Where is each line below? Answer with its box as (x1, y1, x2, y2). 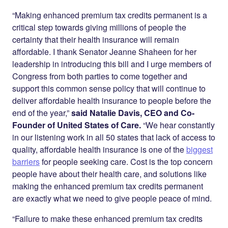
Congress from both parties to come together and (12, 70, 187, 82)
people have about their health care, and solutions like (12, 168, 207, 180)
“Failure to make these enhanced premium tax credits (12, 213, 203, 224)
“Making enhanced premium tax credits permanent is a (12, 9, 207, 21)
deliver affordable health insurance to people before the (12, 95, 211, 106)
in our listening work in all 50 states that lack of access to (12, 131, 215, 143)
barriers (12, 156, 40, 167)
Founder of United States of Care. (12, 119, 143, 131)
